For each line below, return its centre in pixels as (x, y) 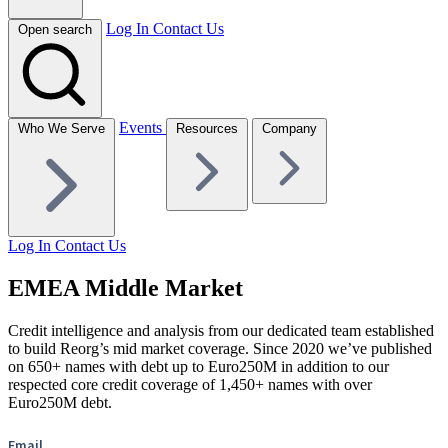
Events (142, 127)
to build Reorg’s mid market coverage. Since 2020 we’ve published (220, 349)
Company (289, 128)
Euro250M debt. (60, 403)
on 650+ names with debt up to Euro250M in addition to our (198, 367)
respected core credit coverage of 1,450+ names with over (190, 385)
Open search (55, 29)
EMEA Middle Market (125, 288)
